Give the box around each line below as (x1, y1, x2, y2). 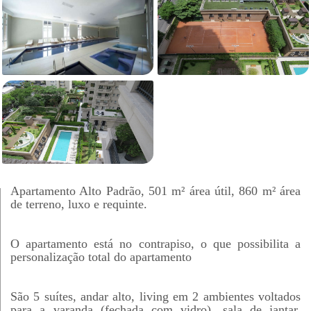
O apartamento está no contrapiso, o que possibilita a (10, 237, 301, 251)
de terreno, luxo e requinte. (10, 197, 147, 211)
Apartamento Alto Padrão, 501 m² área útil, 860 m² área (10, 184, 301, 198)
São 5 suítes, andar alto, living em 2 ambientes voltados (10, 289, 301, 303)
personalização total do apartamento (10, 250, 192, 264)
